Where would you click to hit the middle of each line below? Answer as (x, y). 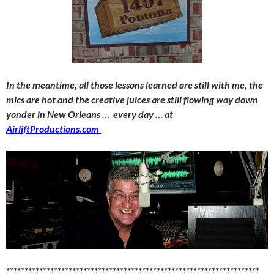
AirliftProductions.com (54, 128)
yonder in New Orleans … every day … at (90, 114)
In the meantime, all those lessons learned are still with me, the (135, 84)
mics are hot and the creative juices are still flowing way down (132, 99)
